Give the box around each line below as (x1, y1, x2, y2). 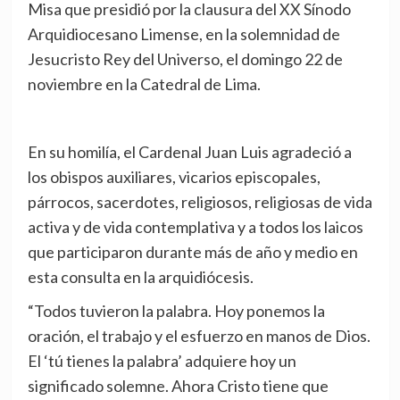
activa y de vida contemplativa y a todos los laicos (27, 217, 363, 237)
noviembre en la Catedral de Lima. (27, 74, 261, 95)
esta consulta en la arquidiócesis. (27, 267, 254, 287)
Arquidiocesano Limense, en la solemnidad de (27, 24, 340, 45)
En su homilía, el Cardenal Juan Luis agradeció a (27, 142, 352, 162)
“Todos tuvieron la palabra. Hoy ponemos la (27, 301, 325, 321)
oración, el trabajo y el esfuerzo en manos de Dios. (27, 326, 371, 346)
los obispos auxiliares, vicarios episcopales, (27, 167, 321, 187)
